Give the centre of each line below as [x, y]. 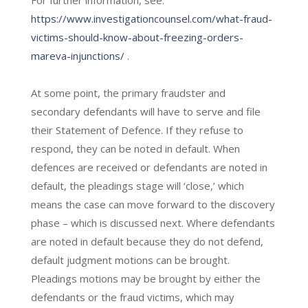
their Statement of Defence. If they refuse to [137, 130]
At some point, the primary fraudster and [128, 92]
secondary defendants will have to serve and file [145, 111]
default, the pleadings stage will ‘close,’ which [137, 185]
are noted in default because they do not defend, [147, 241]
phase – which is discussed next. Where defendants [153, 222]
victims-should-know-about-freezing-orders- [137, 37]
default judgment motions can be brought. [130, 260]
